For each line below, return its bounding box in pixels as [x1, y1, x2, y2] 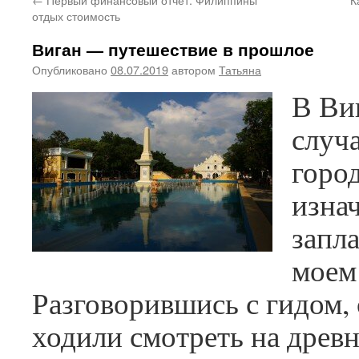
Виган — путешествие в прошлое [32, 37, 314, 61]
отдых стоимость [32, 7, 120, 24]
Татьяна [219, 61, 261, 78]
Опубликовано [32, 61, 107, 78]
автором [171, 61, 216, 78]
